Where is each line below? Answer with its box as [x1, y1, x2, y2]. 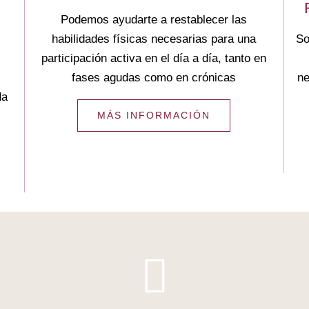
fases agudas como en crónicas [72, 71, 237, 84]
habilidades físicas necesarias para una [52, 32, 257, 46]
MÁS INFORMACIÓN [97, 110, 211, 121]
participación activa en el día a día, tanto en [41, 52, 267, 65]
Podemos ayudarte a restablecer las [61, 13, 248, 26]
